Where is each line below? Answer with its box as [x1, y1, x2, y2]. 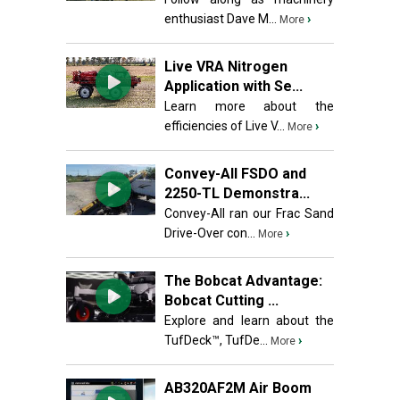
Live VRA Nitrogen [164, 58, 287, 75]
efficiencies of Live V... [164, 119, 285, 133]
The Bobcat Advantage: [164, 272, 322, 289]
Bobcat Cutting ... [164, 292, 279, 309]
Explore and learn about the [164, 313, 334, 328]
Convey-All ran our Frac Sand [164, 206, 334, 221]
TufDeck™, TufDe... [164, 333, 268, 347]
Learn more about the [164, 99, 334, 113]
